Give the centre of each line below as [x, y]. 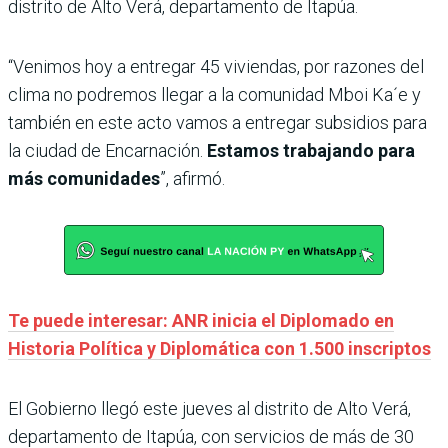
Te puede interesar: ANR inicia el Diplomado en [201, 321]
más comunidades [84, 179]
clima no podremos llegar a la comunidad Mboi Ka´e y [214, 95]
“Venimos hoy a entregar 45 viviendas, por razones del [216, 67]
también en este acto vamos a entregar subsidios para [217, 123]
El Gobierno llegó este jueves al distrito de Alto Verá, [209, 409]
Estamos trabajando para [311, 151]
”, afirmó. [192, 179]
